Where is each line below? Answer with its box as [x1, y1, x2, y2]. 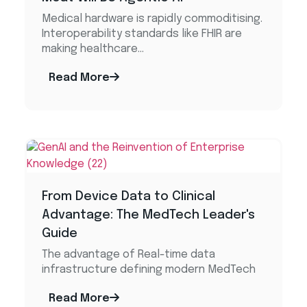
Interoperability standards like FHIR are [42, 27, 243, 40]
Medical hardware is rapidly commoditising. [42, 12, 263, 25]
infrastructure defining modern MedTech [42, 263, 256, 275]
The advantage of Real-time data [42, 248, 216, 260]
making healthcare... [42, 42, 145, 55]
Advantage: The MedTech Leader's [42, 208, 256, 221]
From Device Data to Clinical [42, 190, 216, 203]
